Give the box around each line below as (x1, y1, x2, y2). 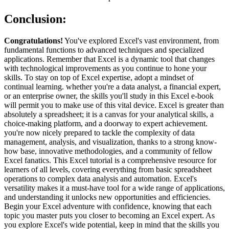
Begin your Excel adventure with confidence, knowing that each (4, 202, 212, 211)
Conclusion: (4, 12, 66, 26)
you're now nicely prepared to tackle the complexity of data (4, 128, 195, 138)
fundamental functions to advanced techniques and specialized (4, 45, 204, 55)
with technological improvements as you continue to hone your (4, 64, 207, 73)
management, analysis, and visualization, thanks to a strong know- (4, 138, 217, 147)
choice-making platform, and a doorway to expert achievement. (4, 119, 208, 128)
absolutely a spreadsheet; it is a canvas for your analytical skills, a (4, 110, 214, 119)
